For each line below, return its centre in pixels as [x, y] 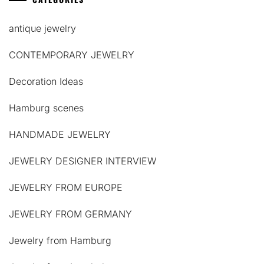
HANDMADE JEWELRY [60, 134]
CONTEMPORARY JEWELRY [72, 55]
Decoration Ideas [46, 81]
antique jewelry [42, 28]
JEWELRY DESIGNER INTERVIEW [82, 161]
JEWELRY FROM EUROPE [66, 187]
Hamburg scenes [46, 108]
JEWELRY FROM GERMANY [70, 214]
